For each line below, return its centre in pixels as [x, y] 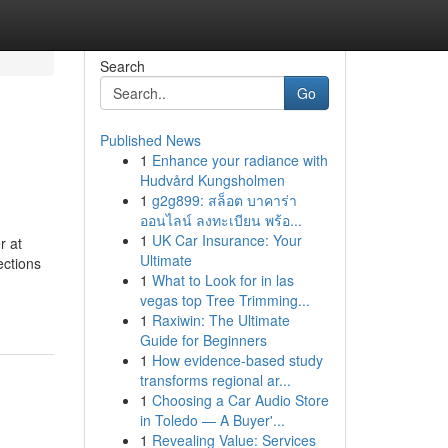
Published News [150, 140]
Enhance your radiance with [239, 160]
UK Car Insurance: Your [226, 240]
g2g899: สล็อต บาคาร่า [224, 200]
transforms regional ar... [215, 380]
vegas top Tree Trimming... [224, 300]
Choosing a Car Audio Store [240, 400]
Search [122, 66]
